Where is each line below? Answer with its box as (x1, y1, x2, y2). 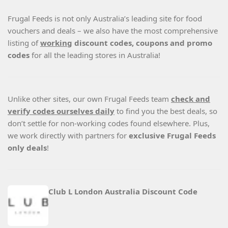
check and (171, 94, 210, 104)
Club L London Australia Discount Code (48, 186, 197, 196)
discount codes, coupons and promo (72, 38, 212, 48)
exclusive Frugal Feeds (129, 130, 216, 140)
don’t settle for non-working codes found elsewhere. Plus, (8, 118, 210, 128)
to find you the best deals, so (115, 106, 217, 116)
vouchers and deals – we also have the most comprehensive (8, 25, 218, 36)
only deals (8, 142, 47, 153)
